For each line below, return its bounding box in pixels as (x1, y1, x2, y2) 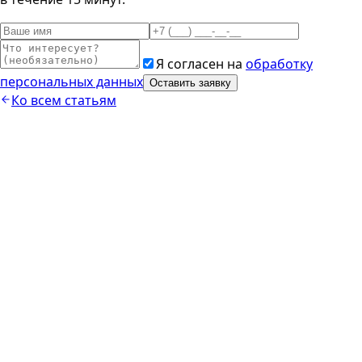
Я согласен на (156, 55, 242, 74)
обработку (246, 55, 313, 74)
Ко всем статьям (11, 91, 116, 110)
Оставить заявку (149, 77, 231, 90)
